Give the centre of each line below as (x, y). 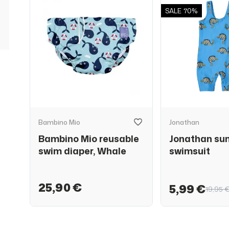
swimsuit (190, 151)
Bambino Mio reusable (89, 139)
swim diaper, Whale (82, 151)
